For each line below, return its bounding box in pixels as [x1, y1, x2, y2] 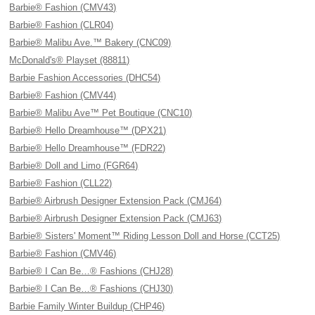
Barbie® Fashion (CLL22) [9, 178, 112, 188]
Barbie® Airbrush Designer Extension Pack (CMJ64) [9, 195, 222, 206]
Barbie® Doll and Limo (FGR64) [9, 160, 139, 171]
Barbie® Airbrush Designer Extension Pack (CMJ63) [9, 213, 222, 224]
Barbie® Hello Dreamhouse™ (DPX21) [9, 125, 167, 136]
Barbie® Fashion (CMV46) [9, 248, 117, 259]
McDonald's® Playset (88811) [9, 55, 130, 65]
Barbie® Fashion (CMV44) [9, 90, 117, 101]
